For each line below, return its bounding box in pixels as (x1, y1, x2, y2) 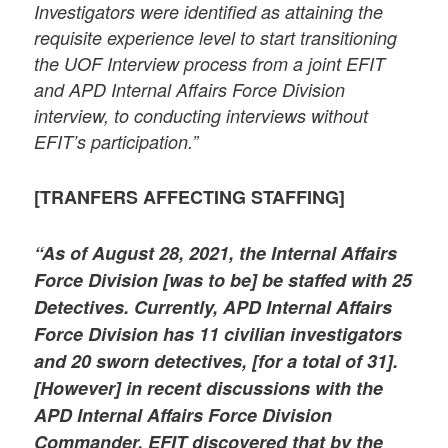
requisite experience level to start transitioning (34, 24, 398, 50)
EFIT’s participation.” (34, 128, 199, 154)
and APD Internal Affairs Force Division (34, 76, 346, 102)
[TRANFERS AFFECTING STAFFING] (34, 184, 346, 211)
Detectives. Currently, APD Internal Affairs (34, 294, 393, 321)
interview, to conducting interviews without (34, 102, 369, 128)
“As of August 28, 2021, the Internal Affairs (34, 240, 398, 267)
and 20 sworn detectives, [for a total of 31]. (34, 348, 399, 375)
